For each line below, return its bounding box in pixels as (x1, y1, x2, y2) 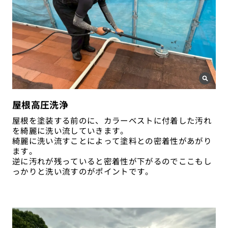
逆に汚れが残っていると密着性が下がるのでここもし (12, 155, 212, 166)
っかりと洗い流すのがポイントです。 (12, 165, 154, 177)
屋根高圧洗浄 (12, 97, 69, 111)
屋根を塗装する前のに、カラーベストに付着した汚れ (12, 114, 212, 126)
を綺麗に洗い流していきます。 (12, 124, 129, 136)
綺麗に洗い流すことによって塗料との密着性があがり (12, 134, 212, 146)
